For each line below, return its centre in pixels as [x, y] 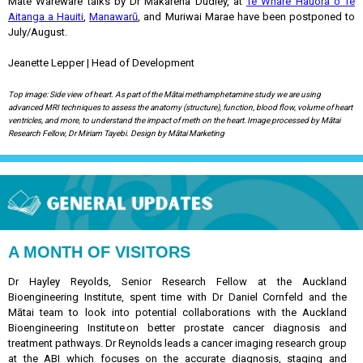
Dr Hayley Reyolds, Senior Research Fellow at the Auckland [177, 282]
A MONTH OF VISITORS [99, 252]
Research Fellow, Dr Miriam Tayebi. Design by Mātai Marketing [117, 133]
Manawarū [114, 17]
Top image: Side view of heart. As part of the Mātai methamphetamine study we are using [164, 94]
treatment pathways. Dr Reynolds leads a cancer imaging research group [177, 343]
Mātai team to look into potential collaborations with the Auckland [177, 312]
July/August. [38, 32]
